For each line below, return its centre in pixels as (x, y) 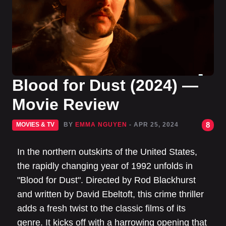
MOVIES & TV (35, 125)
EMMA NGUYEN (101, 125)
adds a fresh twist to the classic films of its (101, 208)
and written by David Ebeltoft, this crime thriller (110, 194)
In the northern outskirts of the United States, (107, 152)
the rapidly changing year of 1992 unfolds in (105, 166)
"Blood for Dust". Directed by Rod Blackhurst (106, 180)
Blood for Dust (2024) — (105, 85)
